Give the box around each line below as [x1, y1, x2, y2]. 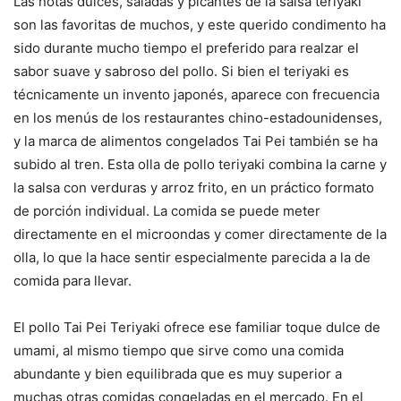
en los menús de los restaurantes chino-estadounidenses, [13, 109, 382, 127]
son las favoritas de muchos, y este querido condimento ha [13, 16, 386, 34]
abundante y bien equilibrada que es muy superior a [13, 365, 342, 383]
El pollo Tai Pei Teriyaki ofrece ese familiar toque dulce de [13, 319, 380, 337]
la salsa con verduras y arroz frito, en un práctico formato [13, 179, 374, 197]
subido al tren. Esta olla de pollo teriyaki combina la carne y [13, 156, 387, 174]
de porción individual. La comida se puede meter [13, 202, 320, 220]
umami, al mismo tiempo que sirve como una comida [13, 342, 344, 360]
